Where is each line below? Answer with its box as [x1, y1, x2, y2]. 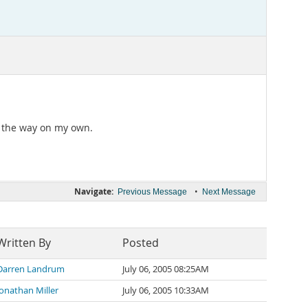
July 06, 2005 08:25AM [122, 263, 209, 275]
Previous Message [118, 187, 187, 197]
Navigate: [74, 186, 113, 197]
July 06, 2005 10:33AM [122, 285, 209, 296]
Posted [122, 236, 159, 250]
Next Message [202, 187, 256, 197]
